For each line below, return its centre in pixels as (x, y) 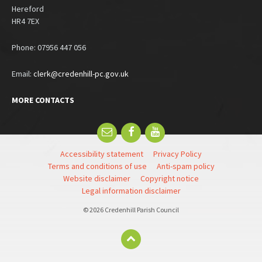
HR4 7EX (25, 21)
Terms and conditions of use (97, 166)
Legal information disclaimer (131, 191)
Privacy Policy (177, 154)
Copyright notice (170, 179)
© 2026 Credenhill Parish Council (131, 210)
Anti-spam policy (185, 166)
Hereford (28, 9)
